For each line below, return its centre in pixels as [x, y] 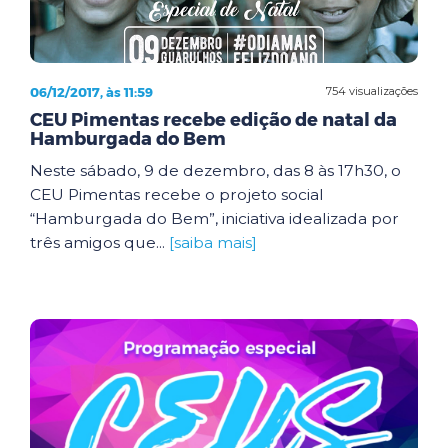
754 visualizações [372, 91]
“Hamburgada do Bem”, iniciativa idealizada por [214, 218]
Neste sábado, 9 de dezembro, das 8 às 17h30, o [215, 170]
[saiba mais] [213, 242]
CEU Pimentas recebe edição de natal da [213, 119]
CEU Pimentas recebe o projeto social [177, 194]
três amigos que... [99, 242]
